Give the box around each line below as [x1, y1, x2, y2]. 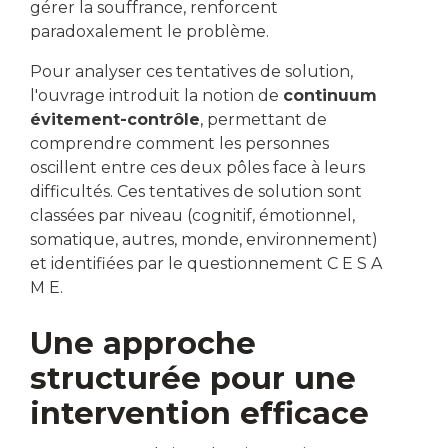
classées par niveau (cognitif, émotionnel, [30, 206, 355, 226]
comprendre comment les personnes [30, 134, 329, 154]
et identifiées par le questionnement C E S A [30, 254, 382, 274]
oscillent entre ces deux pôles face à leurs [30, 158, 365, 178]
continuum [283, 86, 377, 106]
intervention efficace [30, 395, 369, 433]
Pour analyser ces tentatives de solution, [30, 62, 353, 82]
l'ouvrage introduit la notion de [30, 86, 283, 106]
